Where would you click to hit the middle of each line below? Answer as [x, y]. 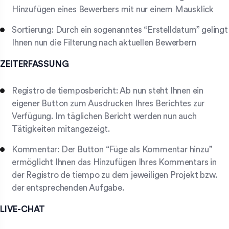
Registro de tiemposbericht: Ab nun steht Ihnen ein [108, 91]
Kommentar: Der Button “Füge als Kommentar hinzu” [112, 150]
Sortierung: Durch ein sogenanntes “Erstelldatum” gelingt [120, 30]
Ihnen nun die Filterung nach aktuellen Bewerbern [104, 42]
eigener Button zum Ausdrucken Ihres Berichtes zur [108, 104]
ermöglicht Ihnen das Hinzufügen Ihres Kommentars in [114, 163]
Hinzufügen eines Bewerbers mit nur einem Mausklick [113, 9]
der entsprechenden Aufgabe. [68, 188]
